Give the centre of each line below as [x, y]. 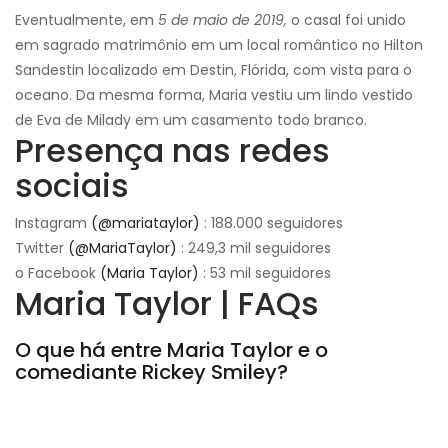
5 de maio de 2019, [222, 19]
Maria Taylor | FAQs [167, 303]
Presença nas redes [172, 150]
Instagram [53, 222]
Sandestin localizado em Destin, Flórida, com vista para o [213, 69]
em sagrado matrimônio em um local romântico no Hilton [219, 44]
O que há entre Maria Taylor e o [171, 349]
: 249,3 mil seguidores [254, 247]
